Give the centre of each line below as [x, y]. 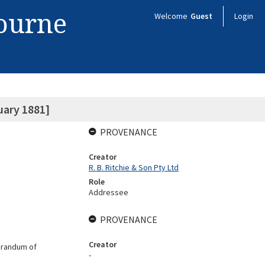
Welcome [172, 16]
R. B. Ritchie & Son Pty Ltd [133, 167]
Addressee [108, 192]
